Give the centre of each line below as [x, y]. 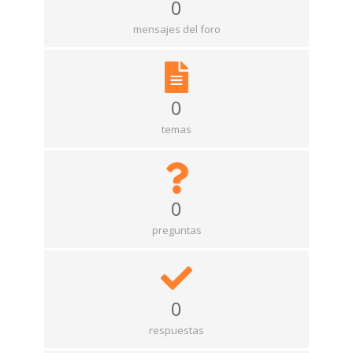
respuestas [176, 331]
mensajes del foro [176, 29]
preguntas [176, 230]
